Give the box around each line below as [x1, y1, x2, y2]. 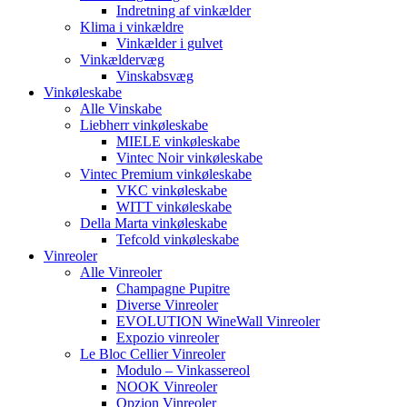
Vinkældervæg [80, 52, 164, 68]
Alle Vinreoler [80, 264, 162, 281]
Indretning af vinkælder [116, 3, 251, 19]
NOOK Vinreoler [116, 379, 217, 395]
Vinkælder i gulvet [116, 35, 223, 52]
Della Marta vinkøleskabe [80, 215, 227, 232]
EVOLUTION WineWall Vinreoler [116, 313, 320, 330]
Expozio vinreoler [116, 330, 219, 346]
